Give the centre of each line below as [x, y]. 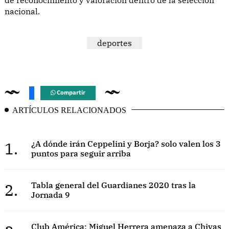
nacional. [22, 11]
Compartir [70, 93]
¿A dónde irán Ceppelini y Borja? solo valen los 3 [126, 143]
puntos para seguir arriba [81, 153]
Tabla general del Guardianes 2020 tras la [113, 185]
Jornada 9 [50, 194]
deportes [114, 43]
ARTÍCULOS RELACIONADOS [69, 110]
